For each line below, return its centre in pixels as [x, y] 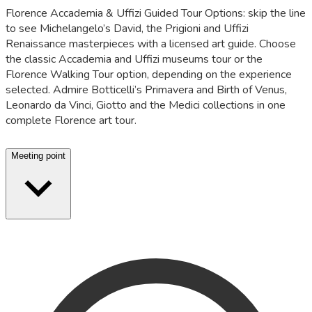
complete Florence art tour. [71, 121]
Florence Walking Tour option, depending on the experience [149, 75]
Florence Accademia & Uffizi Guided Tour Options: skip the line [156, 14]
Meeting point [38, 155]
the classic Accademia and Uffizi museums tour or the [134, 60]
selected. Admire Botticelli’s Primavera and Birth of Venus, [146, 90]
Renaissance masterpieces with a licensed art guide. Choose [151, 44]
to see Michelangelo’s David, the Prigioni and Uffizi [127, 29]
